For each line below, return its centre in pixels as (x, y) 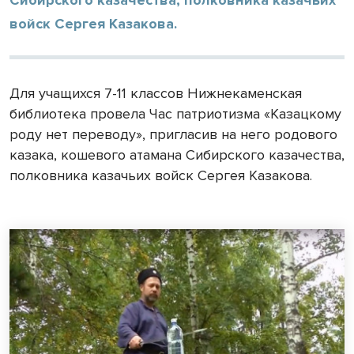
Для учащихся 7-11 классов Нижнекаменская (156, 93)
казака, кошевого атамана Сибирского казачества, (177, 154)
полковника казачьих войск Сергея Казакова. (161, 175)
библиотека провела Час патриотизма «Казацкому (175, 113)
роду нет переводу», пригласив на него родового (173, 134)
